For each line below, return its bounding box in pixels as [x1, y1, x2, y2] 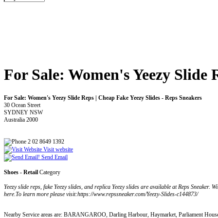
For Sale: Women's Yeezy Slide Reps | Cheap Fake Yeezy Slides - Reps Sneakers [4, 94, 202, 101]
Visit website [42, 145, 73, 153]
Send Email [40, 153, 68, 161]
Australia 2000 [4, 116, 38, 123]
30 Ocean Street [4, 101, 40, 109]
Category [38, 168, 60, 176]
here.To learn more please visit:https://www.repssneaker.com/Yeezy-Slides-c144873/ [4, 190, 198, 198]
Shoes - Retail [4, 168, 38, 176]
